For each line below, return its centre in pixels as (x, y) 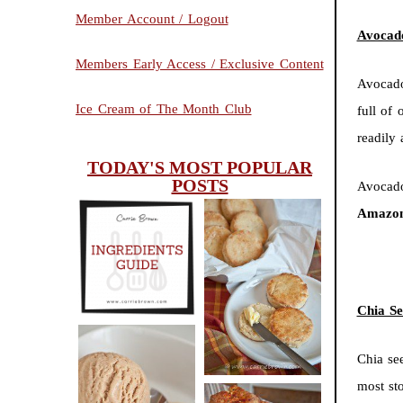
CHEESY (262, 264)
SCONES (262, 289)
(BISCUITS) (262, 313)
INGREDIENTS (136, 247)
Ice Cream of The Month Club (164, 109)
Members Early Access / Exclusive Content (200, 64)
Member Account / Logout (152, 19)
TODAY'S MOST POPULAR (200, 168)
